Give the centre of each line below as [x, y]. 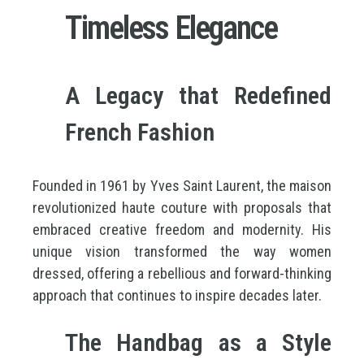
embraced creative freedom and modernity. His [182, 230]
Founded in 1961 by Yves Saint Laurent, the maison [182, 186]
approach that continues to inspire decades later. [177, 295]
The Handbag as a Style [198, 342]
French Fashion [140, 132]
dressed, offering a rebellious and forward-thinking [182, 273]
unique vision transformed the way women [182, 251]
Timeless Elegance [171, 28]
